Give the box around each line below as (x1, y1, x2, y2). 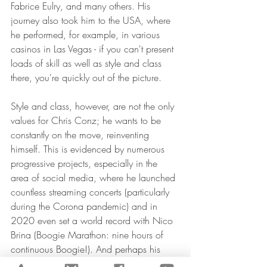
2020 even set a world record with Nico (11, 214, 176, 228)
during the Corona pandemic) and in (11, 200, 160, 213)
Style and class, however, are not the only (11, 100, 177, 113)
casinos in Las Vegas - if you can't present (11, 42, 176, 56)
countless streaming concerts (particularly (11, 185, 172, 199)
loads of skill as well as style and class (11, 57, 164, 70)
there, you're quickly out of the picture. (11, 71, 162, 85)
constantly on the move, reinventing (11, 128, 152, 142)
